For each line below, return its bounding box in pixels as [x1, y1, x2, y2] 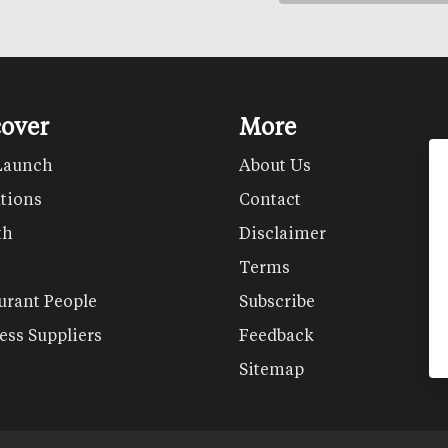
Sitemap [239, 357, 304, 379]
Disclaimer [239, 221, 326, 243]
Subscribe [239, 289, 315, 311]
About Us [239, 153, 311, 175]
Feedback [239, 323, 314, 345]
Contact [239, 187, 301, 209]
